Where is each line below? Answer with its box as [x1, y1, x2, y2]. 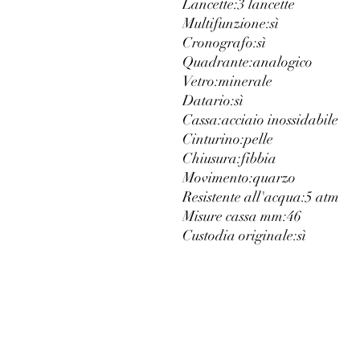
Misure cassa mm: [182, 207, 287, 225]
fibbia [241, 149, 276, 167]
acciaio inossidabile [222, 111, 338, 129]
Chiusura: [182, 149, 241, 167]
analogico [253, 53, 313, 71]
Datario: [182, 92, 235, 109]
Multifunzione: [182, 14, 270, 32]
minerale [219, 72, 272, 90]
